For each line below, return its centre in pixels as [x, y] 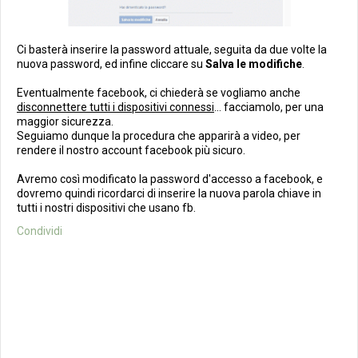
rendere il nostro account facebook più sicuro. [131, 150]
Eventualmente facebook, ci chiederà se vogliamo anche [159, 92]
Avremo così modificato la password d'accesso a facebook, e [170, 179]
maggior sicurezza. [65, 121]
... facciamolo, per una [269, 107]
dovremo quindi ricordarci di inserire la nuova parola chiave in [169, 193]
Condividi [40, 231]
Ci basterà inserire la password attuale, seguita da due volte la [172, 49]
